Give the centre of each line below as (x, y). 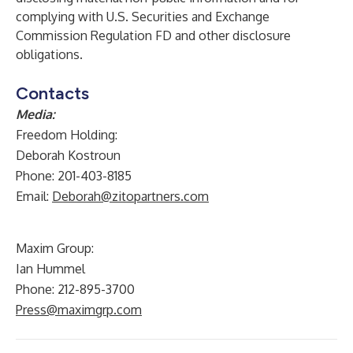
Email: (34, 196)
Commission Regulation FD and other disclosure (153, 35)
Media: (35, 114)
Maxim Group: (55, 248)
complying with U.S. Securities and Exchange (143, 17)
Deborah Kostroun (68, 155)
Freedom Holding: (67, 135)
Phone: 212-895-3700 (75, 289)
